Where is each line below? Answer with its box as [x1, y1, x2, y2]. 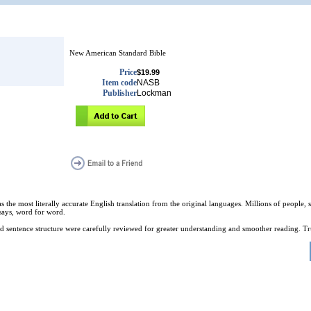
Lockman [137, 88, 171, 98]
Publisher [103, 88, 137, 98]
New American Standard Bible [69, 49, 166, 57]
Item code [102, 78, 137, 87]
